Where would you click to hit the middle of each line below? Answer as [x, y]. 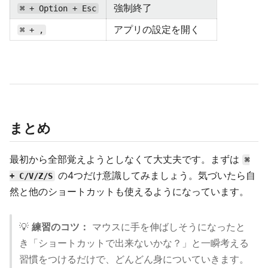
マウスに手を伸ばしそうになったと [167, 227]
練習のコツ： [60, 227]
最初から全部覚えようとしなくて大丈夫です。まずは [126, 159]
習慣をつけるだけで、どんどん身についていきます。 [134, 259]
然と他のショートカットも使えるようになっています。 [129, 191]
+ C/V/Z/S [31, 176]
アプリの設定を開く [157, 29]
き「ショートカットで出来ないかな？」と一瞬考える [134, 243]
